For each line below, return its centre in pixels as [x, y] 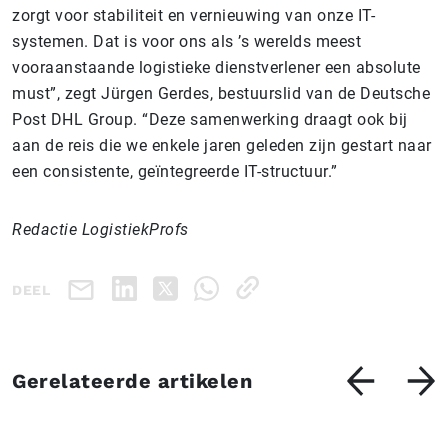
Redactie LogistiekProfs [100, 229]
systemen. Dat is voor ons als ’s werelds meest [186, 41]
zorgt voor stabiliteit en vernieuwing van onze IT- [193, 15]
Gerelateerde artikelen [132, 380]
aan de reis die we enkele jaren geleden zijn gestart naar [222, 145]
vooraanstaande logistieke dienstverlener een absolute [216, 67]
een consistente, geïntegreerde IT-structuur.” [175, 171]
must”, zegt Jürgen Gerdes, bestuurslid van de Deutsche [221, 93]
